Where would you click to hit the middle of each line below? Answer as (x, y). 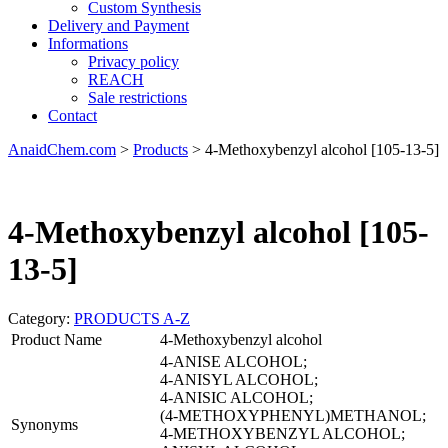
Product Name (56, 339)
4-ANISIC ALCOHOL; (236, 397)
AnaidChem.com (62, 149)
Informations (88, 43)
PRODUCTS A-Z (132, 318)
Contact (72, 115)
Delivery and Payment (118, 25)
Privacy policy (133, 61)
